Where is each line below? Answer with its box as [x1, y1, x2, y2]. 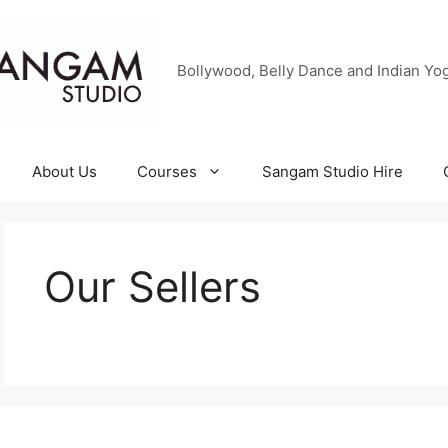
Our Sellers [44, 260, 261, 312]
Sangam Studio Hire [262, 161, 403, 181]
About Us [32, 161, 97, 181]
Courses [137, 161, 197, 181]
